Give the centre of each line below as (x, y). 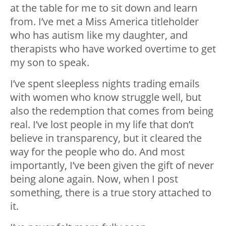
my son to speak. (50, 62)
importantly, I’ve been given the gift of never (112, 165)
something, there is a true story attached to (111, 192)
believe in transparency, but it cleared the (106, 138)
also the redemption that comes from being (112, 110)
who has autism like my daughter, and (99, 35)
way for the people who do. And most (97, 151)
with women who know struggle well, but (106, 97)
